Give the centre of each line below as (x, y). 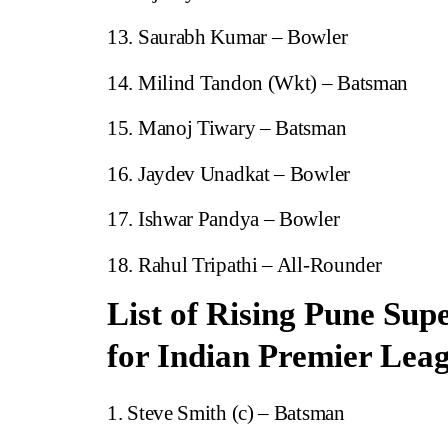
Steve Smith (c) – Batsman (236, 413)
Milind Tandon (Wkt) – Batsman (273, 82)
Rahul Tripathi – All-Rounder (259, 264)
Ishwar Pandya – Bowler (238, 219)
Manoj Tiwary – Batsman (242, 128)
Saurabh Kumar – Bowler (242, 37)
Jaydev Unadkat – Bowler (243, 173)
